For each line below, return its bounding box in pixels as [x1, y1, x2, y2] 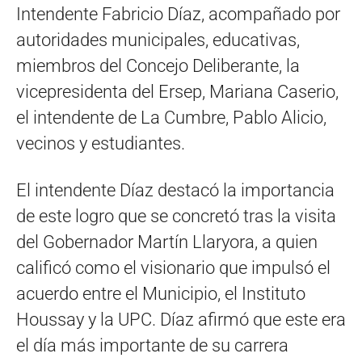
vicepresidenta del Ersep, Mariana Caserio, [16, 81, 339, 102]
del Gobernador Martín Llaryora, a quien [16, 231, 318, 252]
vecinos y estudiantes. [16, 133, 185, 154]
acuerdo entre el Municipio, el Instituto [16, 283, 305, 304]
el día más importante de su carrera [16, 335, 288, 356]
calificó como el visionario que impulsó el [16, 257, 330, 278]
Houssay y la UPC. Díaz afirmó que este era [16, 309, 346, 330]
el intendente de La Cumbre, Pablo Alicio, [16, 107, 326, 128]
